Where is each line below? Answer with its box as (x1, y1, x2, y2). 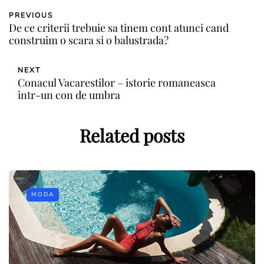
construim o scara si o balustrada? (9, 32, 169, 47)
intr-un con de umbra (18, 87, 120, 102)
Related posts (80, 123, 184, 147)
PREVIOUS (9, 10, 53, 20)
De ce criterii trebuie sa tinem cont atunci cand (9, 20, 229, 35)
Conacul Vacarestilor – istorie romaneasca (18, 75, 216, 90)
